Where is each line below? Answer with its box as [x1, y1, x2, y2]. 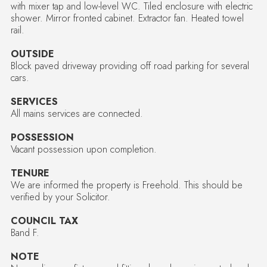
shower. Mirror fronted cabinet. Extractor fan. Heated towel [10, 11, 244, 25]
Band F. [10, 225, 39, 240]
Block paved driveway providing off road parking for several [10, 58, 249, 73]
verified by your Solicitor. [10, 190, 110, 204]
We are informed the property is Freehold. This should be [10, 178, 243, 192]
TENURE [10, 166, 49, 180]
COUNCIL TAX [10, 213, 78, 228]
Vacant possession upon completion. [10, 142, 157, 156]
